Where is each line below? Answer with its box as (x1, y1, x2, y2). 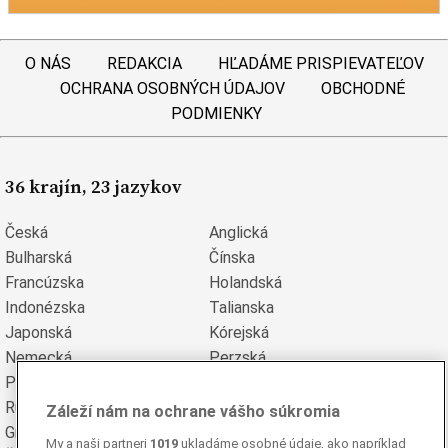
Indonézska (5, 297, 85, 317)
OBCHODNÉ (320, 79, 405, 99)
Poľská (5, 372, 55, 392)
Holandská (209, 272, 282, 292)
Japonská (5, 322, 72, 342)
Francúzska (5, 272, 84, 292)
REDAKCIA (106, 54, 182, 74)
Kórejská (209, 322, 269, 342)
